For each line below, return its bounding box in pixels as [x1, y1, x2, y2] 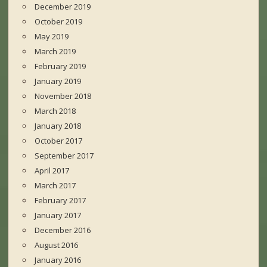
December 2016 [35, 225, 91, 236]
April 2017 [35, 165, 70, 176]
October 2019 [35, 16, 83, 27]
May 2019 [35, 31, 69, 42]
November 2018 [35, 91, 92, 102]
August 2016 [35, 240, 79, 251]
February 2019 [35, 61, 86, 72]
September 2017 [35, 150, 94, 162]
